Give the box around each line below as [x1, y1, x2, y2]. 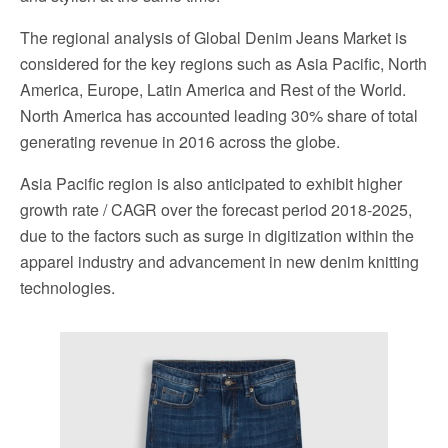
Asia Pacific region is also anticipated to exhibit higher [20, 171, 402, 195]
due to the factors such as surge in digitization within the [20, 223, 414, 247]
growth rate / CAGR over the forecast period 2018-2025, [20, 197, 412, 221]
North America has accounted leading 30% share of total [20, 103, 418, 127]
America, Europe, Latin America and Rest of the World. [20, 77, 406, 101]
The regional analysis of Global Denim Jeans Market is [20, 25, 407, 49]
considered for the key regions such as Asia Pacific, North [20, 51, 427, 75]
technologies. [20, 275, 115, 299]
